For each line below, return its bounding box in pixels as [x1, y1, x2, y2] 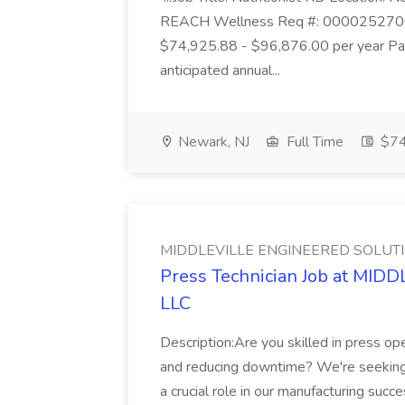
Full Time [283, 132, 344, 152]
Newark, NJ [174, 132, 250, 152]
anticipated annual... [160, 61, 284, 80]
